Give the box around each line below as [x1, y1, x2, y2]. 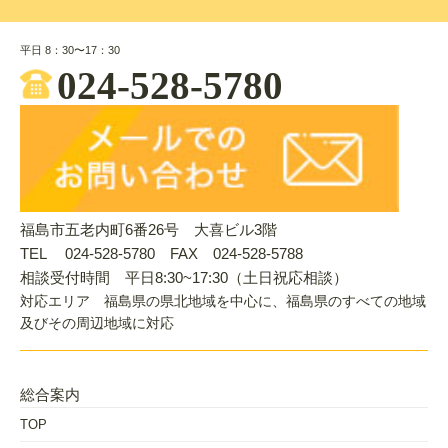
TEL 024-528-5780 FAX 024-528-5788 [20, 245, 303, 263]
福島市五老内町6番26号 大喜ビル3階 [20, 221, 277, 239]
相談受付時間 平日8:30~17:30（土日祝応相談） [20, 269, 348, 287]
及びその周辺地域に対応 [20, 315, 174, 332]
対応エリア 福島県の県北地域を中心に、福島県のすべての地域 [20, 293, 426, 310]
